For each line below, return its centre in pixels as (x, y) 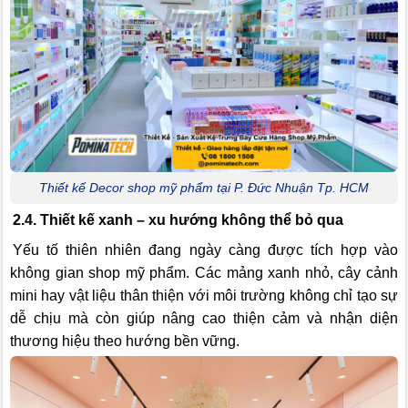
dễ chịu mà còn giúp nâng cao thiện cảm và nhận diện (204, 318)
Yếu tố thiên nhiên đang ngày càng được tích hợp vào (205, 250)
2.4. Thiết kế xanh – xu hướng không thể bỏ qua (178, 219)
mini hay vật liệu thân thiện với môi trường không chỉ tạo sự (204, 295)
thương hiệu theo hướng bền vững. (125, 341)
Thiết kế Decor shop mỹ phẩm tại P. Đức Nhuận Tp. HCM (204, 187)
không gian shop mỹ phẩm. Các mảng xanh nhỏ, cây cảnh (204, 272)
